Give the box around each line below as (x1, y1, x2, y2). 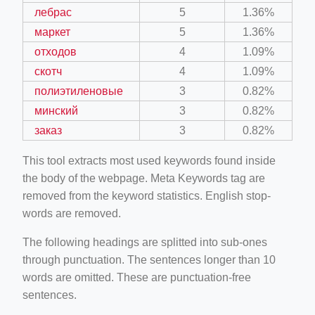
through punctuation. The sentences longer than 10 (22, 253, 276, 266)
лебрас (34, 6, 72, 18)
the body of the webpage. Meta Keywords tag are (22, 172, 265, 184)
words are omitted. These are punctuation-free (22, 271, 251, 283)
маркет (34, 25, 70, 38)
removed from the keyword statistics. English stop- (22, 189, 271, 202)
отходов (34, 45, 77, 58)
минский (34, 104, 78, 117)
